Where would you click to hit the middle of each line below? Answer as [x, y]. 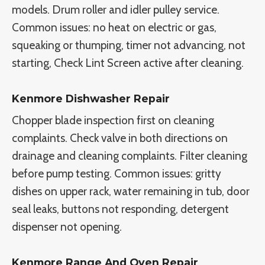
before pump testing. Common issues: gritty [117, 173]
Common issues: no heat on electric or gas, [114, 27]
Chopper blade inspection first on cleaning [113, 120]
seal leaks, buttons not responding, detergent [120, 209]
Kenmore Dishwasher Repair [91, 98]
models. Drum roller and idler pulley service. [116, 9]
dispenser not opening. [67, 227]
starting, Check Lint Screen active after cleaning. [128, 63]
